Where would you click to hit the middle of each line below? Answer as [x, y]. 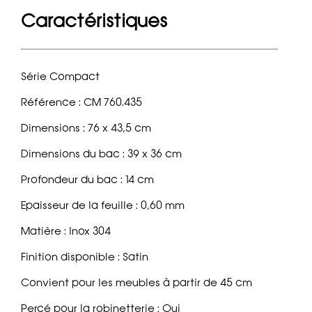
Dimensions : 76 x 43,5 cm [86, 128]
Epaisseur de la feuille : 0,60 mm [103, 206]
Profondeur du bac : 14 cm [87, 180]
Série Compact [60, 77]
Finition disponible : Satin [85, 257]
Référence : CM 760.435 [81, 103]
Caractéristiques [94, 20]
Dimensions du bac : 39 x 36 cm [101, 154]
